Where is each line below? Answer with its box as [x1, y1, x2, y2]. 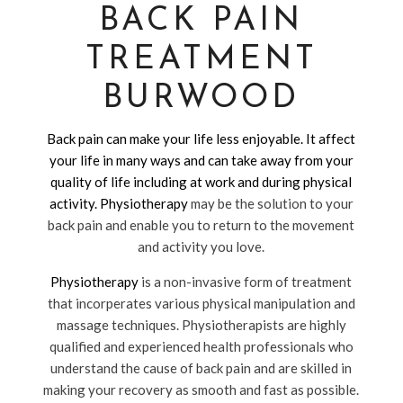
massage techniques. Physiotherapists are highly [56, 317, 346, 333]
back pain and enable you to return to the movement [48, 217, 355, 233]
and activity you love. [138, 238, 265, 255]
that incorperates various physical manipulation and [47, 295, 355, 311]
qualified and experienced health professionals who [49, 338, 354, 354]
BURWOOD [103, 83, 300, 115]
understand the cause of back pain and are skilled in [50, 360, 353, 376]
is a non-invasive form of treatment [139, 273, 353, 290]
